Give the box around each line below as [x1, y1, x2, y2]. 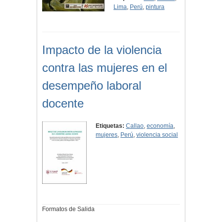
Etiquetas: [96, 122, 125, 130]
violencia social [136, 131, 178, 139]
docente [42, 97, 84, 111]
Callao [126, 122, 144, 130]
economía [147, 122, 174, 130]
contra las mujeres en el [42, 61, 167, 75]
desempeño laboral [42, 79, 141, 93]
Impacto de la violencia [42, 43, 162, 57]
